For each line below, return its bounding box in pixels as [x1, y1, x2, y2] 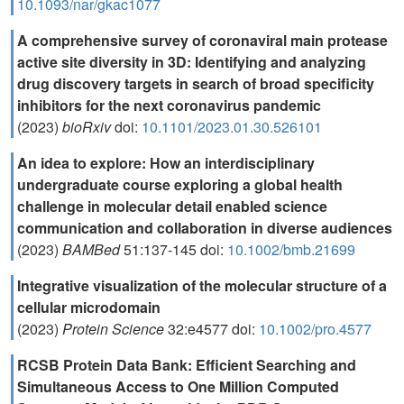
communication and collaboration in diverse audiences [17, 217, 392, 238]
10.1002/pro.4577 [259, 318, 372, 339]
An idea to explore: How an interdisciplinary [17, 152, 315, 173]
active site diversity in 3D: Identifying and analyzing [17, 51, 366, 72]
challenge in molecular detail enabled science [17, 196, 327, 216]
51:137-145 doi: [124, 239, 227, 260]
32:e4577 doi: [168, 318, 259, 339]
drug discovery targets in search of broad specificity [17, 73, 374, 94]
